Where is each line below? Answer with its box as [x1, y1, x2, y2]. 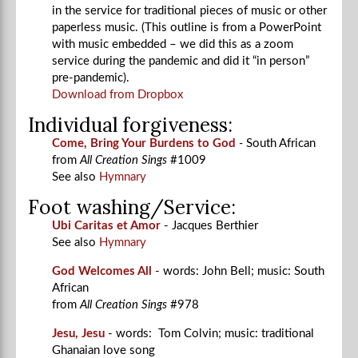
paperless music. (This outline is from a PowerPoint [52, 21, 321, 34]
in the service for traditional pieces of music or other [52, 4, 327, 17]
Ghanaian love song [52, 344, 158, 356]
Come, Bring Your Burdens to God [52, 137, 239, 149]
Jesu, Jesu [52, 327, 105, 340]
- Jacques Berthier [164, 219, 258, 232]
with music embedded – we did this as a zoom [52, 38, 293, 50]
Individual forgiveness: [28, 111, 237, 137]
